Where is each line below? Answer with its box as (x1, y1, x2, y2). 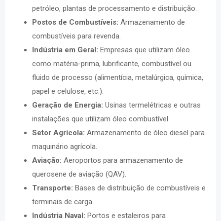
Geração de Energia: (32, 101, 103, 110)
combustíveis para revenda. (32, 32, 121, 40)
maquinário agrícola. (32, 142, 97, 151)
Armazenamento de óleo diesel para (85, 128, 205, 137)
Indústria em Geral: (32, 45, 98, 54)
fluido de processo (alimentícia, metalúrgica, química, (32, 73, 203, 82)
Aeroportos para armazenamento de (62, 156, 183, 165)
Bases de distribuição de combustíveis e (73, 184, 206, 192)
